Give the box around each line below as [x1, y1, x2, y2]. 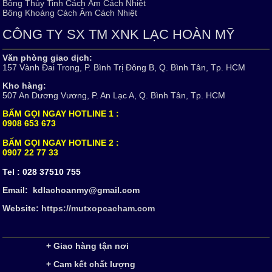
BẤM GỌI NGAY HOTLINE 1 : [2, 108, 120, 118]
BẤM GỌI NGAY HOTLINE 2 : [2, 137, 120, 148]
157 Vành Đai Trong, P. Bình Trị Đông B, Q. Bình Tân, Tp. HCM [2, 62, 246, 72]
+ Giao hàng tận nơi [2, 240, 129, 251]
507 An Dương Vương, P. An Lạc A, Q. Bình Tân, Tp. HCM [2, 90, 226, 100]
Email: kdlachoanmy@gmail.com [2, 185, 140, 195]
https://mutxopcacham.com [41, 203, 155, 213]
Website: [2, 203, 42, 213]
